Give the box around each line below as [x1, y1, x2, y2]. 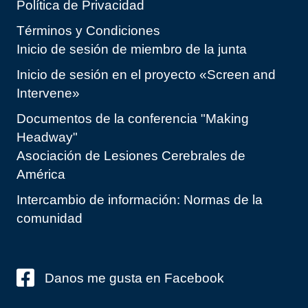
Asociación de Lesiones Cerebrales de [16, 148, 245, 164]
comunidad [16, 211, 82, 226]
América [16, 167, 65, 182]
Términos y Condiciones [16, 23, 160, 38]
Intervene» [16, 86, 80, 101]
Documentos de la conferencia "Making [16, 111, 249, 126]
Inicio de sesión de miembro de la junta [16, 42, 247, 57]
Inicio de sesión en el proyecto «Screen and [16, 67, 276, 82]
